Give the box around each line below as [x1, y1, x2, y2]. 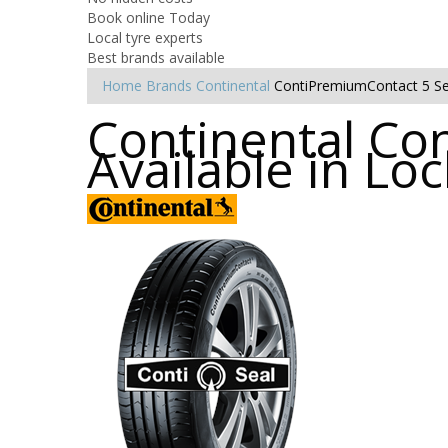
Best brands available [87, 47, 225, 67]
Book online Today [87, 7, 210, 27]
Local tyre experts [87, 27, 203, 47]
